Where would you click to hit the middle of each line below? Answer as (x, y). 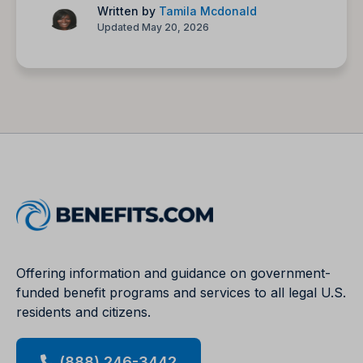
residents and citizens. (83, 312)
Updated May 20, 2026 (153, 27)
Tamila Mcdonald (208, 11)
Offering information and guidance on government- (173, 273)
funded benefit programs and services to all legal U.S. (181, 292)
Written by (128, 11)
